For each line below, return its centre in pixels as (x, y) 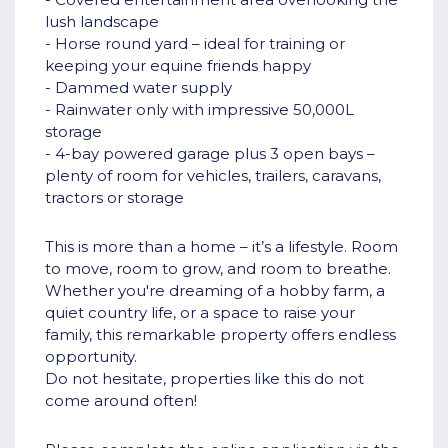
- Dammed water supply (138, 88)
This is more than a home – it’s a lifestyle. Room (221, 247)
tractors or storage (114, 198)
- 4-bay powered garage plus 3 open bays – (210, 154)
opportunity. (91, 357)
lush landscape (102, 22)
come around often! (121, 401)
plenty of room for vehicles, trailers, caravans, (213, 176)
